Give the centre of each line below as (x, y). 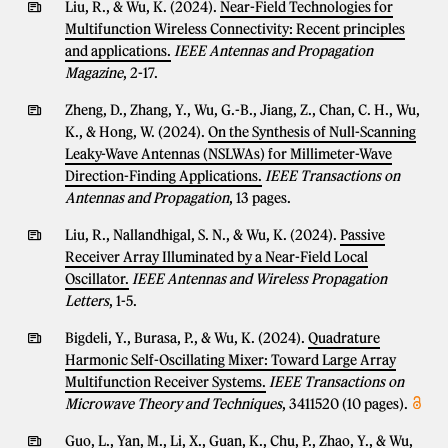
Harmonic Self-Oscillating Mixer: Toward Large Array (230, 360)
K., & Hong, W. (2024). (136, 132)
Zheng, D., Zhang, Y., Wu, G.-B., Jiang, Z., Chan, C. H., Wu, (242, 110)
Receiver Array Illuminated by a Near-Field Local (216, 257)
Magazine (94, 73)
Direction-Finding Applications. (163, 176)
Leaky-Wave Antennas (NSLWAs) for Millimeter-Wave (228, 154)
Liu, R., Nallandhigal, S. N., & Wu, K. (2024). (202, 235)
